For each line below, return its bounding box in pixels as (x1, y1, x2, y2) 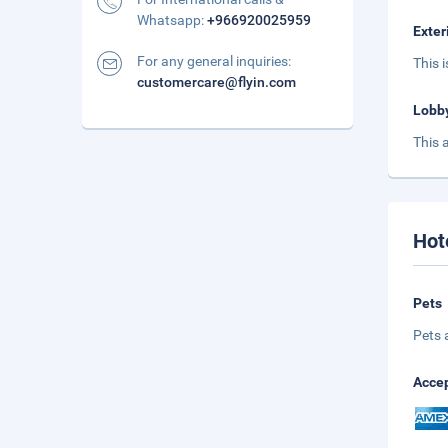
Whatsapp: (137, 12, 207, 28)
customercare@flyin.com (137, 74, 296, 90)
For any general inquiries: (137, 53, 291, 69)
